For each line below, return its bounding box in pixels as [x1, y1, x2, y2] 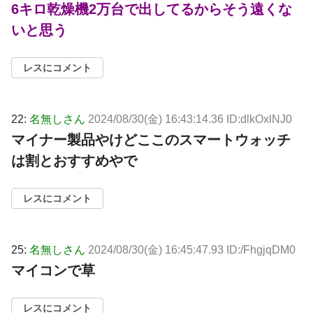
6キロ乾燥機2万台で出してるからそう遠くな [11, 1, 292, 17]
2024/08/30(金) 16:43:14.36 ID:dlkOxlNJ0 [88, 113, 292, 126]
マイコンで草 [11, 263, 95, 279]
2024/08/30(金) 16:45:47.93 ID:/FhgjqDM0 [88, 244, 296, 256]
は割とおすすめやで [11, 153, 137, 169]
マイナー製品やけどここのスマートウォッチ [11, 132, 291, 148]
